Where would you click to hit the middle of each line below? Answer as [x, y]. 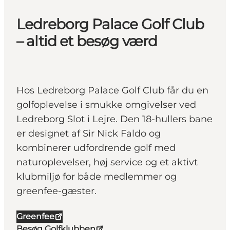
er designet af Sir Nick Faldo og [89, 134]
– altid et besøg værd [87, 41]
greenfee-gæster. [56, 191]
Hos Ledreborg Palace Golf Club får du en [112, 91]
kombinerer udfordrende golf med [96, 148]
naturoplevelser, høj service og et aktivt [107, 162]
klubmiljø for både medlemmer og [97, 177]
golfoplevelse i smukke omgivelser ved [106, 105]
